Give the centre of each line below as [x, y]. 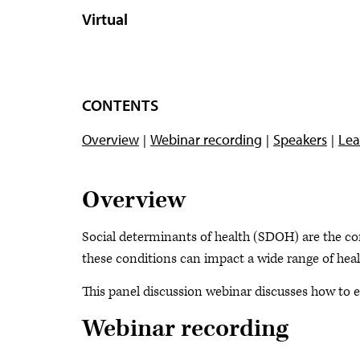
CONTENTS [120, 105]
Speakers [300, 139]
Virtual [105, 19]
